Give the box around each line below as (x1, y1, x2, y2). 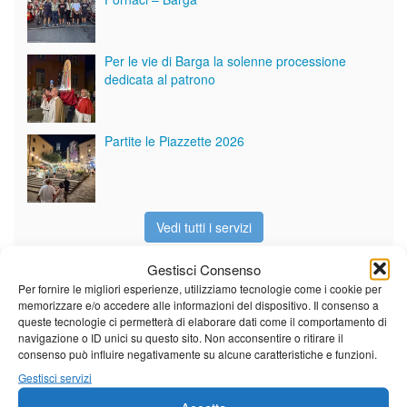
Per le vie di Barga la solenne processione (104, 52, 346, 71)
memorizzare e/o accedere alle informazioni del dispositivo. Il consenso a (18, 296, 379, 312)
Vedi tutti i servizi (155, 218, 252, 237)
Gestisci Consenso (146, 259, 261, 278)
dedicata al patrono (104, 70, 215, 89)
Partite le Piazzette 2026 (104, 132, 244, 151)
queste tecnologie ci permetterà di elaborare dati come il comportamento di (18, 313, 387, 328)
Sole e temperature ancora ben (127, 380, 363, 401)
